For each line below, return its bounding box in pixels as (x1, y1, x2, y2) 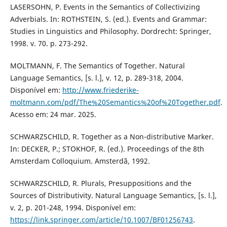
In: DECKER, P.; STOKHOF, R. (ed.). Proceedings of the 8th (10, 143, 204, 154)
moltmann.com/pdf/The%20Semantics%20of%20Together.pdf (10, 97, 220, 107)
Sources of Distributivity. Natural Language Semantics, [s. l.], (10, 190, 217, 200)
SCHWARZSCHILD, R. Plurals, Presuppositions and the (10, 178, 192, 188)
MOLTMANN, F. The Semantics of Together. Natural (10, 60, 185, 70)
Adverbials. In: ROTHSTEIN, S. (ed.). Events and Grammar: (10, 14, 207, 24)
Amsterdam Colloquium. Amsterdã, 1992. (10, 156, 150, 166)
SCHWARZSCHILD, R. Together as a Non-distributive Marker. (10, 131, 214, 141)
